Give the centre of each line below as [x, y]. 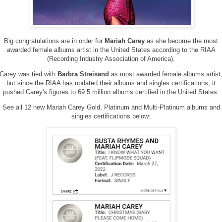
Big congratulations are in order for [54, 41]
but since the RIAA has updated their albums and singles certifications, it [111, 83]
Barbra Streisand [84, 74]
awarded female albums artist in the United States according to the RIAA [111, 50]
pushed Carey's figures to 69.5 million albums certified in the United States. [111, 92]
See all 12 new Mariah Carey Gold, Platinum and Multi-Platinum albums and [111, 108]
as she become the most [182, 41]
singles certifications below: [111, 116]
